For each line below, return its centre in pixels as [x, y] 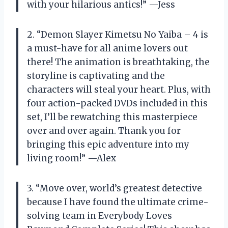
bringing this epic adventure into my [108, 144]
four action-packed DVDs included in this [117, 103]
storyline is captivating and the [96, 76]
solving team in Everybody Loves [99, 216]
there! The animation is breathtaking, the [118, 62]
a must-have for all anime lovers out [107, 48]
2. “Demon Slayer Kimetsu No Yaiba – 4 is [118, 34]
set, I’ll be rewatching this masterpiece [112, 117]
